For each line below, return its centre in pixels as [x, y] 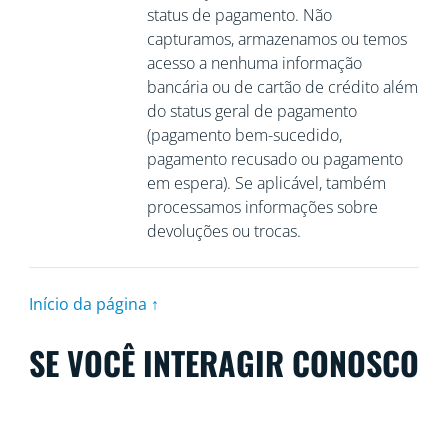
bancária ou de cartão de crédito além [282, 87]
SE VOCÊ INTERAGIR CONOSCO [223, 362]
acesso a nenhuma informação [254, 63]
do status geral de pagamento [251, 111]
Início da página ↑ [93, 304]
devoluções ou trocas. [223, 231]
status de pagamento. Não [239, 15]
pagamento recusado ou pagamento [274, 159]
